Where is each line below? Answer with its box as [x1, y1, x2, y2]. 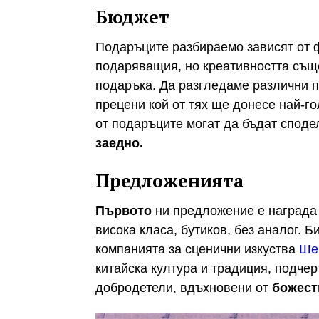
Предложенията [95, 169, 244, 193]
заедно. [95, 135, 143, 150]
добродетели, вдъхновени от [95, 280, 272, 295]
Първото [95, 203, 152, 218]
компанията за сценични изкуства [95, 241, 299, 256]
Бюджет [95, 5, 169, 29]
